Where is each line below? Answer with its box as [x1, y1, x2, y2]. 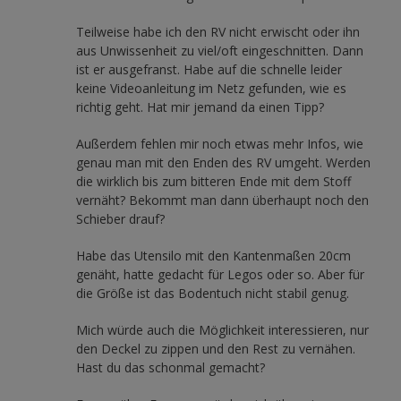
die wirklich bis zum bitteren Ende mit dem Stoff [76, 172, 351, 190]
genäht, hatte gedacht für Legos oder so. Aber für [76, 265, 364, 283]
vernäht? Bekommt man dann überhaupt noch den [76, 191, 369, 209]
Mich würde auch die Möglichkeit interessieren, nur [76, 320, 369, 338]
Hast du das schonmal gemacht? [76, 358, 265, 376]
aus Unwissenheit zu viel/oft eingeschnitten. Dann [76, 41, 363, 59]
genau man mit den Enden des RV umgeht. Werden [76, 153, 371, 171]
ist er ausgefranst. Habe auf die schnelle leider [76, 60, 342, 78]
